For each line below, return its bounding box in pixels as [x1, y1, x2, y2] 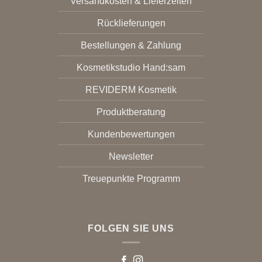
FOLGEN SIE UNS [88, 223, 174, 233]
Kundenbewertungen [87, 129, 175, 140]
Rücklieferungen [96, 18, 166, 29]
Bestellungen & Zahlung [81, 40, 181, 51]
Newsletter [109, 151, 153, 162]
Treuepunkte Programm [82, 174, 180, 184]
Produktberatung [96, 107, 166, 118]
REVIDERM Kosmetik [85, 85, 177, 95]
